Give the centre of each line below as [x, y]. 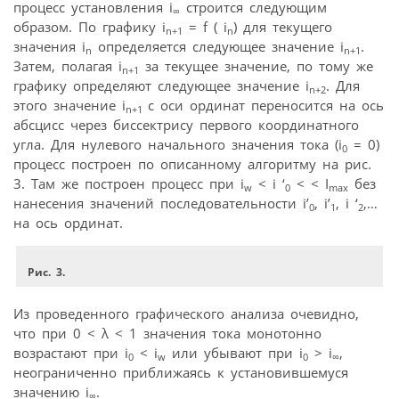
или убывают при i [234, 352]
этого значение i [69, 106]
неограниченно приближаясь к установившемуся [181, 372]
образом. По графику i [90, 27]
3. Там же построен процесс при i [129, 184]
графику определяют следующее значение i [161, 86]
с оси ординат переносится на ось [266, 106]
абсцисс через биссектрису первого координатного [186, 125]
